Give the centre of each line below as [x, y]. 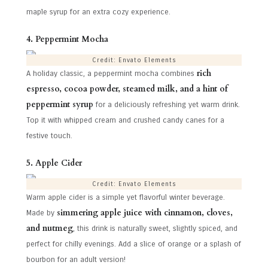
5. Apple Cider [54, 163]
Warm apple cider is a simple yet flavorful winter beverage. [126, 198]
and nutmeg [50, 229]
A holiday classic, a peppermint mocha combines [112, 74]
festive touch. [49, 136]
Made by [42, 213]
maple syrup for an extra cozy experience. [98, 12]
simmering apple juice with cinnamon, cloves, [145, 213]
